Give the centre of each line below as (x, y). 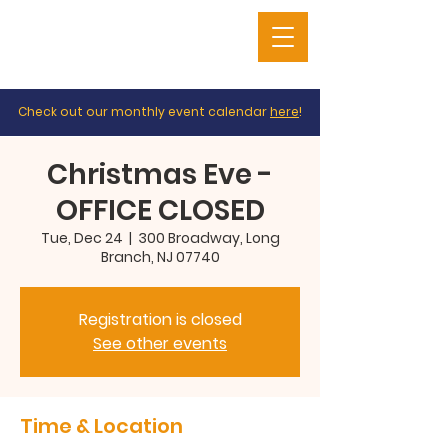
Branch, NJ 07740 (160, 257)
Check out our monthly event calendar (144, 111)
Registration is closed (160, 319)
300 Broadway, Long (208, 238)
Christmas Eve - (160, 174)
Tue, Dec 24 (81, 238)
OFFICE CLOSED (160, 210)
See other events (160, 343)
